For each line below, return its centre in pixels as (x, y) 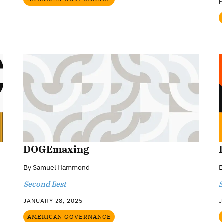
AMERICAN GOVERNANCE (69, 216)
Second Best (45, 184)
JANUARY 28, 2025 (53, 200)
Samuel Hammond (61, 167)
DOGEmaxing (56, 149)
